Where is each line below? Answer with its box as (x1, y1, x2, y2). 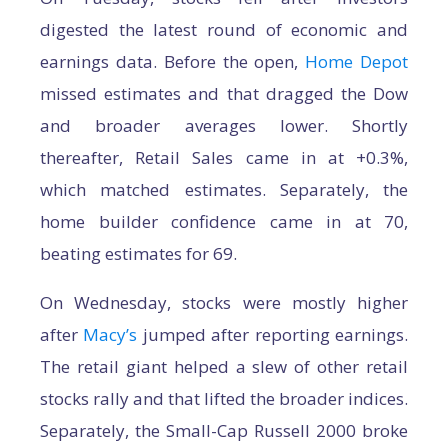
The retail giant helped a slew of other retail (40, 355, 408, 379)
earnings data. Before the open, (40, 50, 306, 74)
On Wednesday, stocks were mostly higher (40, 291, 408, 315)
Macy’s (83, 323, 138, 347)
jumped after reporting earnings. (137, 323, 409, 347)
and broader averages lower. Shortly (40, 114, 408, 138)
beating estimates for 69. (40, 242, 237, 266)
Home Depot (305, 50, 409, 74)
